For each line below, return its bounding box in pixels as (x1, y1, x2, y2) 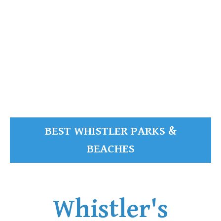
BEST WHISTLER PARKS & (44, 124, 177, 139)
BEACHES (86, 142, 135, 156)
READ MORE (21, 61, 54, 69)
